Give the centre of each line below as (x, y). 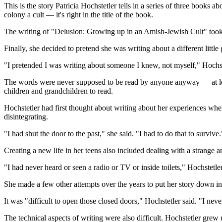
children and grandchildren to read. (58, 91)
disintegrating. (26, 117)
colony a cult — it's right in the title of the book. (79, 15)
